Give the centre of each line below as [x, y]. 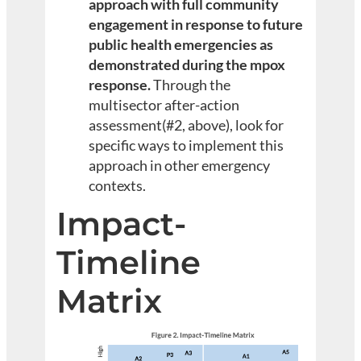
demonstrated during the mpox [187, 64]
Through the [192, 84]
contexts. [118, 185]
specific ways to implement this [187, 145]
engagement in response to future [196, 24]
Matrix [110, 301]
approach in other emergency [180, 165]
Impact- [122, 223]
